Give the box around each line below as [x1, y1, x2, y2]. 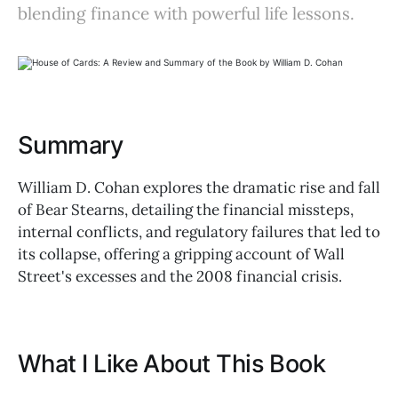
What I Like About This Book [18, 349, 326, 379]
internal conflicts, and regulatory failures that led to [18, 221, 380, 242]
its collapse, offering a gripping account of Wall [18, 243, 345, 264]
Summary [18, 131, 123, 161]
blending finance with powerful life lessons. [18, 3, 354, 24]
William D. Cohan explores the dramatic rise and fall [18, 177, 380, 197]
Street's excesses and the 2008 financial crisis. [18, 266, 342, 286]
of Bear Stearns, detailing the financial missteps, [18, 199, 354, 219]
